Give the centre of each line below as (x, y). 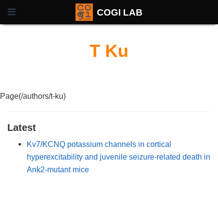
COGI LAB (120, 12)
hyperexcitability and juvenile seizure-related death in (118, 156)
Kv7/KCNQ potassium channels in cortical (99, 144)
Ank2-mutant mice (58, 169)
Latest (22, 127)
